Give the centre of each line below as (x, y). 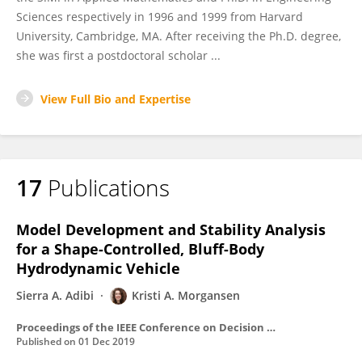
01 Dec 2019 (107, 341)
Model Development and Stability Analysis (171, 229)
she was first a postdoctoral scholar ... (118, 55)
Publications (109, 187)
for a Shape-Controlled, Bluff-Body (140, 249)
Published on (47, 341)
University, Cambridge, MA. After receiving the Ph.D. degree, (179, 36)
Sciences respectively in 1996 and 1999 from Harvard (160, 17)
